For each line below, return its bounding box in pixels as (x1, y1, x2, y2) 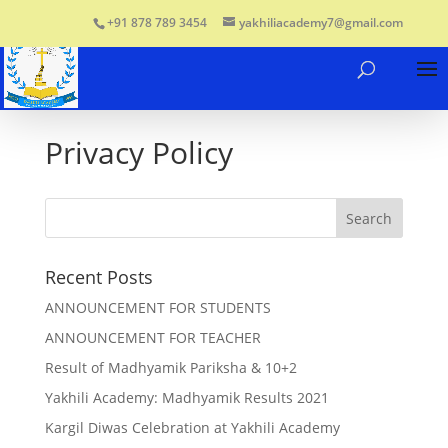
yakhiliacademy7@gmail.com (239, 13, 404, 31)
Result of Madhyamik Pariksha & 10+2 (44, 358, 297, 377)
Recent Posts (44, 265, 153, 289)
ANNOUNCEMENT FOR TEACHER (44, 328, 261, 347)
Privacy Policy (44, 132, 233, 173)
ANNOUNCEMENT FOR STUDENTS (44, 298, 271, 317)
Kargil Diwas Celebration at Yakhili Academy (44, 418, 340, 437)
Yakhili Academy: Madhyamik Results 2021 (44, 388, 329, 407)
